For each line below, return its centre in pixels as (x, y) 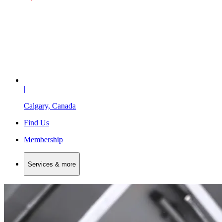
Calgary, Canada (50, 106)
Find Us (36, 123)
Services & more (52, 164)
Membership (43, 140)
